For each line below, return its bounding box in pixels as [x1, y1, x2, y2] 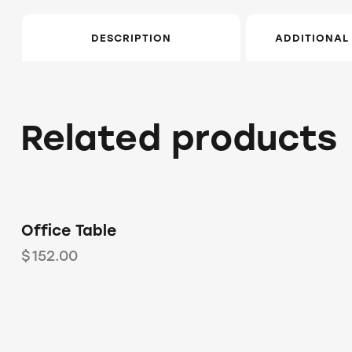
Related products [20, 117, 337, 159]
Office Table [21, 222, 116, 240]
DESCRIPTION [91, 31, 171, 44]
